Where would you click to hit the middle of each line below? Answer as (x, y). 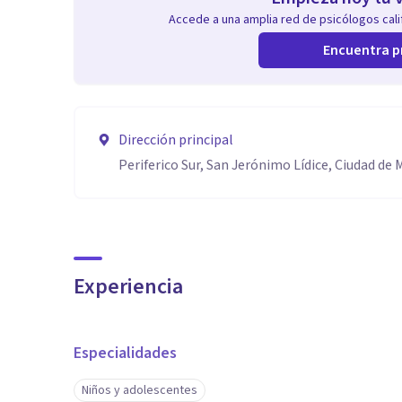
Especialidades (125, 353)
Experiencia (128, 287)
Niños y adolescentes (140, 390)
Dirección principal (176, 140)
